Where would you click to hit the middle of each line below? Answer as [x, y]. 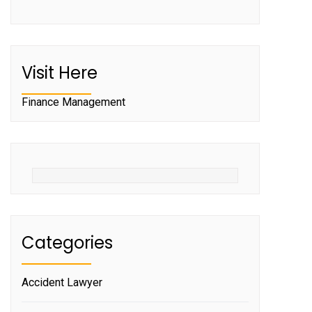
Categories [67, 242]
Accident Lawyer [62, 282]
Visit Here [60, 72]
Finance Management [73, 102]
